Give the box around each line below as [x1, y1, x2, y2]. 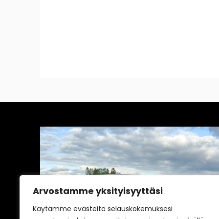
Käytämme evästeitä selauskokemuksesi [33, 204, 173, 214]
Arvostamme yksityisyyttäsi [33, 185, 163, 197]
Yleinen [52, 203, 75, 211]
